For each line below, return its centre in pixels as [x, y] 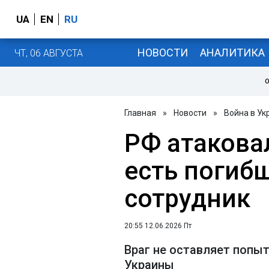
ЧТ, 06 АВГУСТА [49, 53]
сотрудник [187, 198]
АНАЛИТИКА [232, 52]
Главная [140, 113]
